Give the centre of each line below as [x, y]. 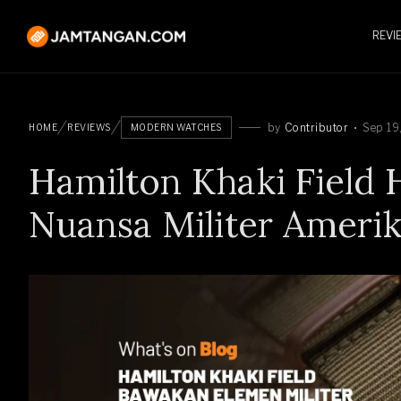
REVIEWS [89, 127]
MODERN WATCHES [176, 127]
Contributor [316, 127]
